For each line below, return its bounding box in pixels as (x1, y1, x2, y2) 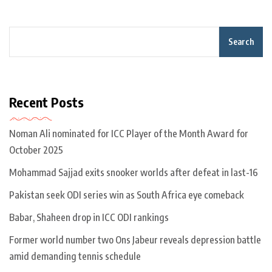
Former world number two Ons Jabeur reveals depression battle (9, 234, 261, 246)
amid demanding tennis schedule (9, 250, 141, 263)
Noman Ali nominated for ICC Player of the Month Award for (9, 127, 248, 140)
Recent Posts (9, 93, 84, 111)
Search (228, 36, 254, 47)
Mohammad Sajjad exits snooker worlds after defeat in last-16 (9, 166, 258, 179)
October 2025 (9, 144, 63, 157)
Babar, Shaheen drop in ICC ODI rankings (9, 211, 169, 224)
